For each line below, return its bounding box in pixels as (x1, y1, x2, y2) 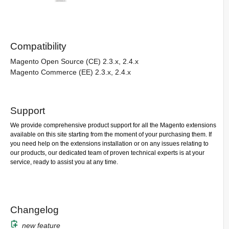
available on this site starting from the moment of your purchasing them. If (10, 131, 212, 138)
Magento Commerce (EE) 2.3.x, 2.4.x (10, 68, 131, 76)
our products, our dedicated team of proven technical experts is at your (10, 149, 204, 156)
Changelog (10, 204, 59, 215)
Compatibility (10, 41, 66, 52)
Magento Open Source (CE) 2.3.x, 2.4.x (10, 57, 139, 65)
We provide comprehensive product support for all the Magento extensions (10, 122, 216, 129)
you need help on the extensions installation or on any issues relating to (10, 140, 209, 147)
